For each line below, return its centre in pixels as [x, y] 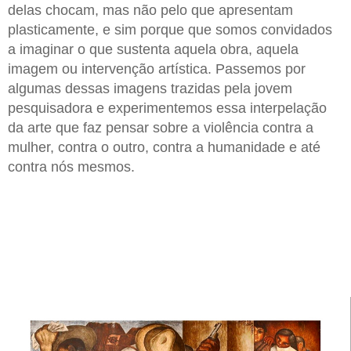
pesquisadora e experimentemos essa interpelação [167, 108]
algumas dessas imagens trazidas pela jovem [150, 88]
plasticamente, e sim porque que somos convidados [170, 29]
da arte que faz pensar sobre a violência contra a [161, 127]
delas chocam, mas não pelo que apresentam [150, 10]
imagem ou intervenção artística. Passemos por [157, 69]
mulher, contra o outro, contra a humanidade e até [164, 147]
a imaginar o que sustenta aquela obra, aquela [153, 49]
